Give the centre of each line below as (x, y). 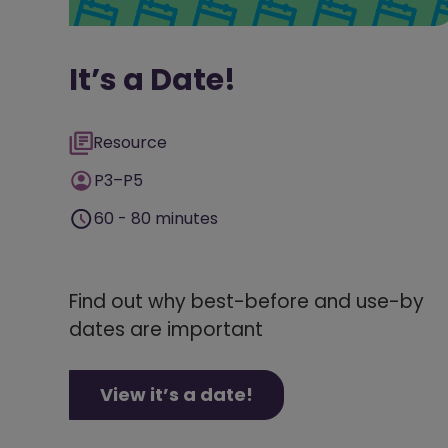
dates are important (166, 329)
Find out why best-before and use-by (246, 301)
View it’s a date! (176, 394)
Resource (130, 142)
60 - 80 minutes (156, 218)
